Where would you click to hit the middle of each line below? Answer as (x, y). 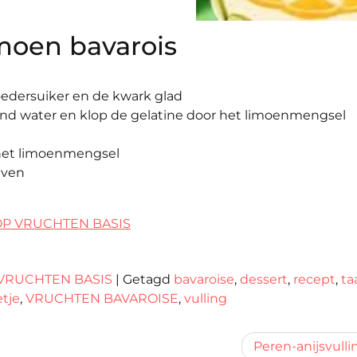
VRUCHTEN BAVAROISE (102, 298)
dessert (264, 279)
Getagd (148, 279)
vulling (206, 298)
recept (314, 279)
